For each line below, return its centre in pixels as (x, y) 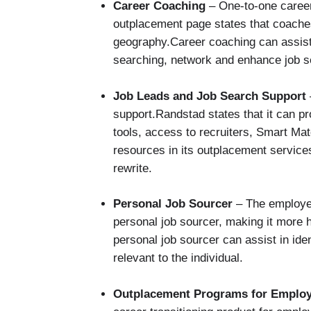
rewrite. (133, 168)
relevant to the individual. (178, 258)
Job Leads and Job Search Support (210, 96)
